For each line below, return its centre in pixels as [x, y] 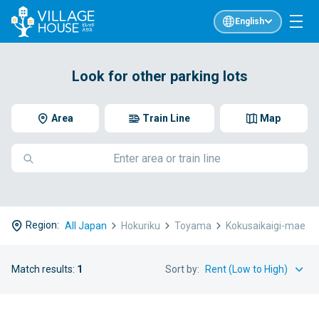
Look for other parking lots [159, 76]
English [249, 21]
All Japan [86, 225]
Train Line [166, 118]
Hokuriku [141, 225]
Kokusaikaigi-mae [266, 225]
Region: [42, 225]
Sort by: [182, 269]
